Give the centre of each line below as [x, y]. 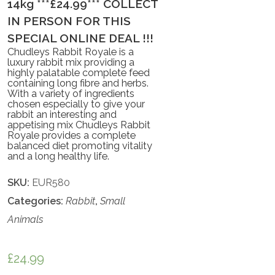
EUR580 [51, 182]
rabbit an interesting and [62, 114]
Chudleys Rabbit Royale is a [71, 52]
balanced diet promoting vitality [80, 145]
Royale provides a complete [72, 135]
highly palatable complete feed [79, 72]
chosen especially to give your [76, 104]
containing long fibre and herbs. [78, 83]
